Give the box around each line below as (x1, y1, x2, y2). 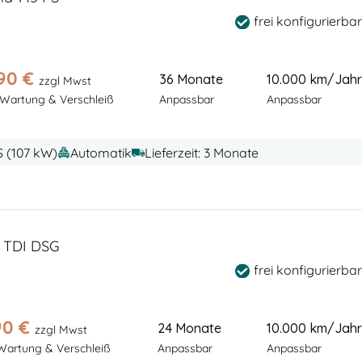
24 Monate (158, 320, 222, 337)
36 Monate (159, 71, 224, 88)
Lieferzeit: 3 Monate (144, 144, 259, 161)
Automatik (69, 144, 132, 161)
